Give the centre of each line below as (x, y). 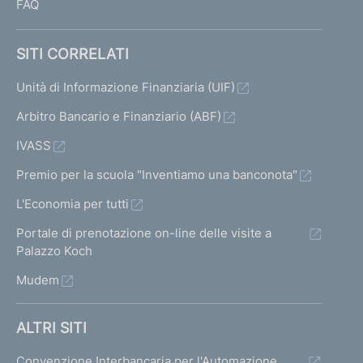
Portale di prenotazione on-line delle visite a (144, 233)
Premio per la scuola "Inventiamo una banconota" (157, 175)
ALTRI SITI (51, 328)
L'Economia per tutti (73, 204)
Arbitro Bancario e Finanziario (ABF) (119, 116)
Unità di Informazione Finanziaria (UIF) (126, 87)
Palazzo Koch (54, 251)
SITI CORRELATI (73, 54)
